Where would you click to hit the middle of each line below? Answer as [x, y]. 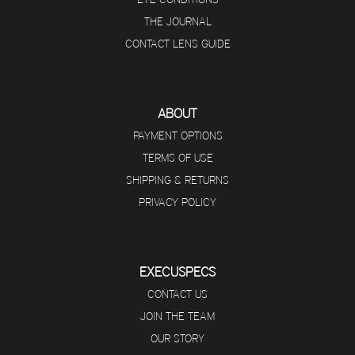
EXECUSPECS [177, 272]
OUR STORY [177, 339]
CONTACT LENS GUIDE [177, 44]
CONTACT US [177, 294]
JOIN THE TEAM [177, 317]
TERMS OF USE [177, 158]
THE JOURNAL [177, 22]
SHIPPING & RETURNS [177, 180]
